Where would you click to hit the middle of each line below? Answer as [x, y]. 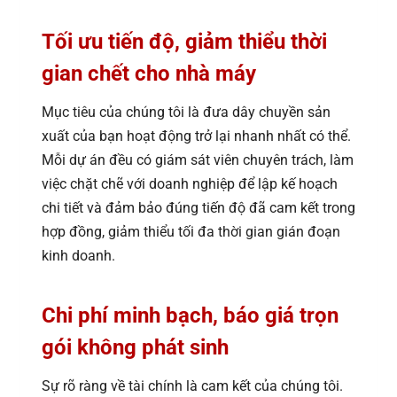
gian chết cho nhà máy [149, 73]
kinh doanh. [78, 255]
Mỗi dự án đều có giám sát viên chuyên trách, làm [198, 160]
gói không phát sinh [135, 347]
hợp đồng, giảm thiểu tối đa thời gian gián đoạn [191, 231]
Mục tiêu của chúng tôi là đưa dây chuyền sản [186, 112]
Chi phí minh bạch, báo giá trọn [190, 315]
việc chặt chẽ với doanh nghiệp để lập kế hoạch [190, 183]
